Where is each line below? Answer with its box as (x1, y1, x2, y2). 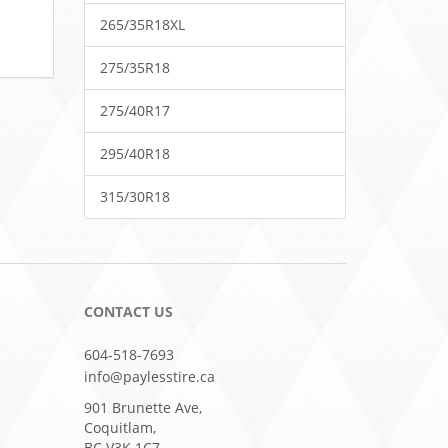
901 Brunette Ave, (83, 398, 202, 417)
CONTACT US (83, 302, 173, 321)
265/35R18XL (99, 15, 185, 34)
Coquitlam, (83, 418, 156, 437)
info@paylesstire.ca (83, 367, 215, 386)
